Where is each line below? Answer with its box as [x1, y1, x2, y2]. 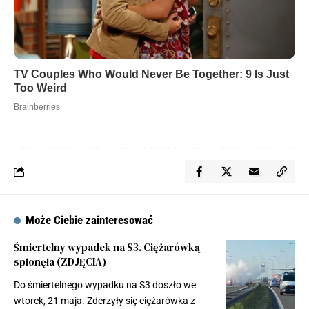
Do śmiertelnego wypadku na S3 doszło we [14, 279, 196, 290]
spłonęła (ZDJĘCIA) [14, 254, 106, 269]
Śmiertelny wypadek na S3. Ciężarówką [14, 239, 200, 255]
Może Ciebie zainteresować [26, 212, 154, 227]
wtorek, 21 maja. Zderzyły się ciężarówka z [14, 295, 195, 306]
